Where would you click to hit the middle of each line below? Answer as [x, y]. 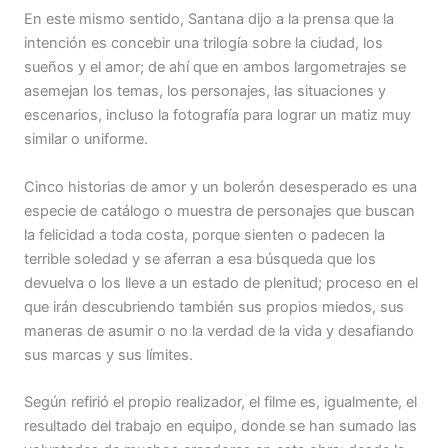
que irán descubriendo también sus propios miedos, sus [214, 306]
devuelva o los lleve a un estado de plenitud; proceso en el [221, 282]
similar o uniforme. [86, 139]
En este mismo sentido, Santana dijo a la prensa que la [209, 19]
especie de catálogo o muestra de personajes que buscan [219, 210]
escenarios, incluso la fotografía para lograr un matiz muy [217, 115]
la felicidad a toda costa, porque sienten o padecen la [204, 234]
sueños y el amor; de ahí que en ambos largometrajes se [215, 67]
